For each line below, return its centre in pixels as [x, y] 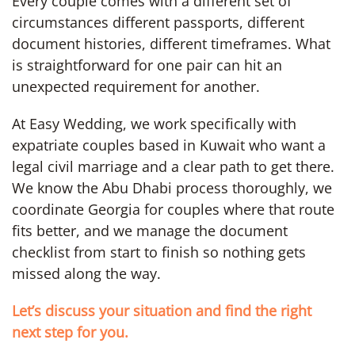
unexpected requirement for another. [136, 86]
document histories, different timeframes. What [171, 43]
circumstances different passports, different [158, 22]
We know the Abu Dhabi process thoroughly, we [172, 187]
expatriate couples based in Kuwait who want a [169, 145]
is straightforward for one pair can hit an [147, 65]
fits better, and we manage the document [150, 230]
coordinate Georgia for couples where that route [173, 209]
